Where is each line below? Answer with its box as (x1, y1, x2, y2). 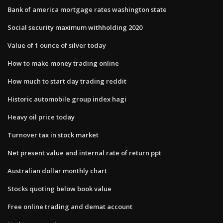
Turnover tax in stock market (7, 130, 99, 139)
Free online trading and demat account (7, 202, 132, 211)
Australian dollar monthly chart (7, 166, 107, 175)
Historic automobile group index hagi (7, 94, 126, 104)
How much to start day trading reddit (7, 76, 126, 86)
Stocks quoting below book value (7, 184, 111, 193)
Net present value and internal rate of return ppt (7, 148, 161, 157)
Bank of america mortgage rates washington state (7, 4, 167, 14)
